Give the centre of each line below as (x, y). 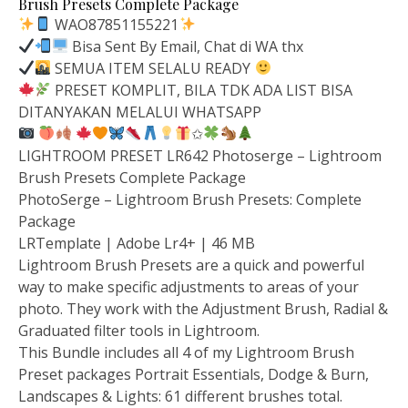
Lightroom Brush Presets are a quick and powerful (191, 265)
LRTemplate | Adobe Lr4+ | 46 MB (137, 243)
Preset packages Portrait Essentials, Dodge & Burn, (194, 374)
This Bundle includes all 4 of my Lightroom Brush (186, 352)
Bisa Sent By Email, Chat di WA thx (185, 46)
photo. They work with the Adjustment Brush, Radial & (203, 308)
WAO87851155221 (115, 24)
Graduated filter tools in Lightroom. (139, 330)
